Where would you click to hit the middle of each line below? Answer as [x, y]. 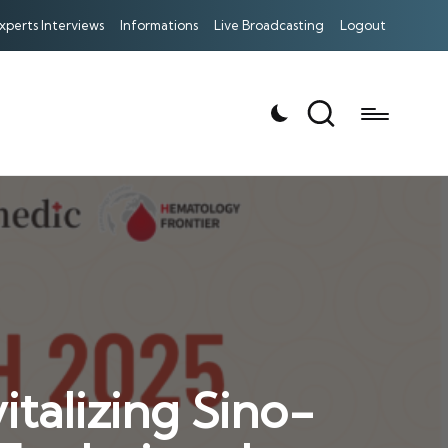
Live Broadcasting [269, 25]
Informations [159, 25]
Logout [363, 25]
